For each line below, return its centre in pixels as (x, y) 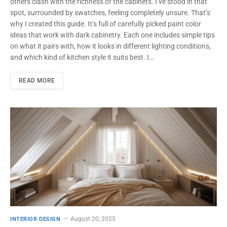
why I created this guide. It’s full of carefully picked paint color (106, 24)
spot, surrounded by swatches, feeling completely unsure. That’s (110, 12)
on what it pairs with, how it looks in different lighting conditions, (110, 46)
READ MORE (37, 80)
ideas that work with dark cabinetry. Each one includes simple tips (112, 35)
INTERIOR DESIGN (35, 219)
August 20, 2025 (93, 219)
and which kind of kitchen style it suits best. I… (82, 57)
